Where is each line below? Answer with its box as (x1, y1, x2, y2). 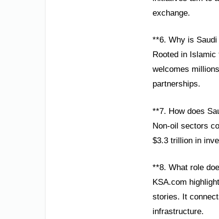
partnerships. (153, 79, 200, 89)
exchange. (153, 8, 190, 18)
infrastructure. (153, 207, 204, 217)
